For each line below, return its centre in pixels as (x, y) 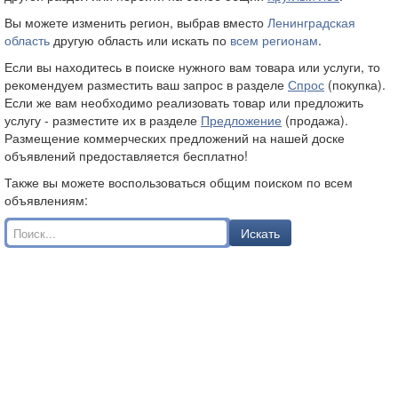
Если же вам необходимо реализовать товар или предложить (184, 102)
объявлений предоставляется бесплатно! (126, 155)
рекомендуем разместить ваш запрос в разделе (146, 84)
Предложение (241, 120)
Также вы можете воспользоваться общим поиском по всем (179, 182)
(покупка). (355, 84)
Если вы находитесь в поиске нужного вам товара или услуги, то (192, 67)
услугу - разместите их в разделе (103, 120)
